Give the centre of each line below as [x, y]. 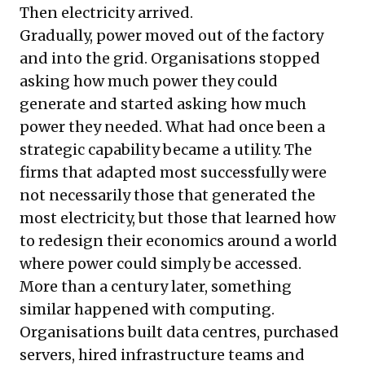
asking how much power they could [149, 81]
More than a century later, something [156, 287]
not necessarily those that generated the [167, 196]
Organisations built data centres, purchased [179, 332]
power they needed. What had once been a [172, 127]
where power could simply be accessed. [161, 264]
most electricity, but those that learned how [178, 218]
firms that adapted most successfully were [173, 173]
